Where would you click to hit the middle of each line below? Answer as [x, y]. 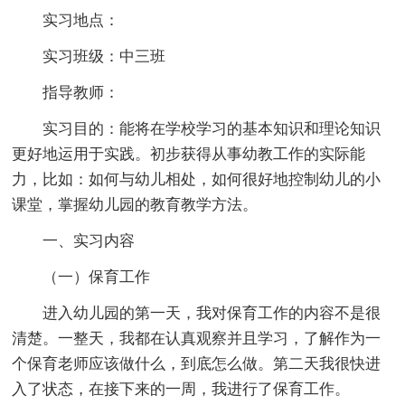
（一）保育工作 [97, 277]
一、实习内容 [89, 240]
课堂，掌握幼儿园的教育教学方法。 [135, 204]
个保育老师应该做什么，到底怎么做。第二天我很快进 [197, 363]
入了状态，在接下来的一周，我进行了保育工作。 [181, 389]
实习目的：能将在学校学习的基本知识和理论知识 [212, 128]
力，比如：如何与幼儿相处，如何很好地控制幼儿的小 [197, 179]
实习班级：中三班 [104, 56]
